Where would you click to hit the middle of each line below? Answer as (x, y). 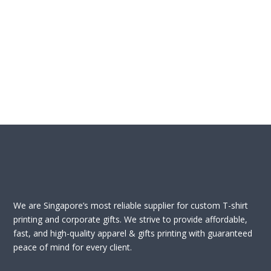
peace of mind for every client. (73, 247)
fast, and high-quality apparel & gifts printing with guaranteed (133, 233)
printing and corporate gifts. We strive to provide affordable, (131, 220)
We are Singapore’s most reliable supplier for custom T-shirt (131, 206)
